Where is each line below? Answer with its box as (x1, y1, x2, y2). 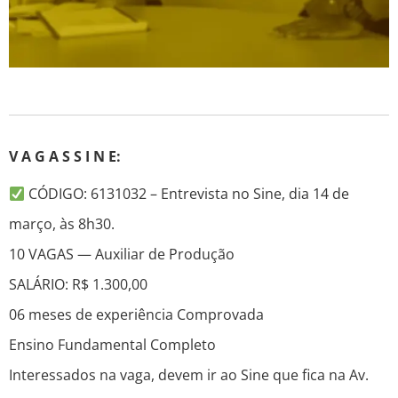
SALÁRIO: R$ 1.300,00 (9, 275, 147, 295)
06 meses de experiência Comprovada (9, 305, 264, 325)
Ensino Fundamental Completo (9, 335, 216, 355)
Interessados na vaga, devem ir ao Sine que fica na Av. (9, 365, 369, 386)
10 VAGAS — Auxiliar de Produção (9, 244, 235, 265)
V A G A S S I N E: (9, 147, 121, 167)
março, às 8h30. (9, 214, 115, 235)
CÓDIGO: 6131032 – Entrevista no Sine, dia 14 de (25, 184, 350, 204)
